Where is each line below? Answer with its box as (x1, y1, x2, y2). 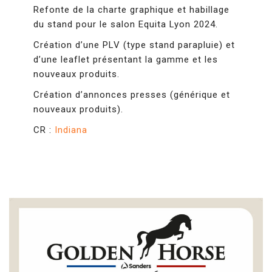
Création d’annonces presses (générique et (33, 89, 230, 100)
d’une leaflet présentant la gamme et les (33, 54, 218, 65)
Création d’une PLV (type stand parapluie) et (33, 39, 235, 50)
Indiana (55, 124, 87, 135)
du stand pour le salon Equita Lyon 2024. (33, 19, 218, 30)
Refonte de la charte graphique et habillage (33, 4, 229, 15)
